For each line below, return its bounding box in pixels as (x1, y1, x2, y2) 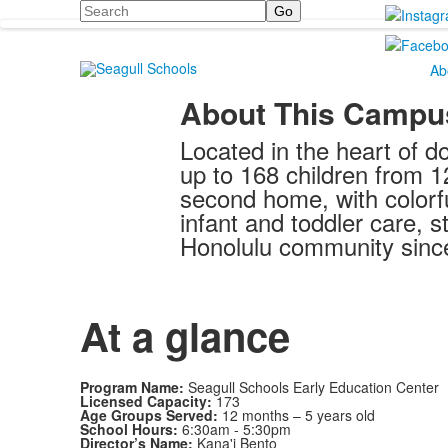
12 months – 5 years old (217, 405, 375, 425)
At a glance (79, 307, 290, 364)
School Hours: (79, 419, 178, 439)
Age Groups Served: (79, 405, 218, 425)
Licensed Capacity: (79, 391, 212, 411)
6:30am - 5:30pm (177, 419, 291, 439)
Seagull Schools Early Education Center (183, 377, 439, 397)
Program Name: (79, 377, 184, 397)
